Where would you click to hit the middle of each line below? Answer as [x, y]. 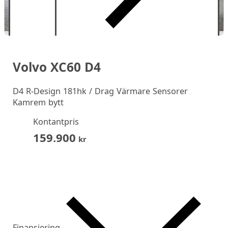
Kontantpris [56, 122]
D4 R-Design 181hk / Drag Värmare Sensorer [100, 91]
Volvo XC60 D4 [56, 67]
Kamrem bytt [38, 103]
